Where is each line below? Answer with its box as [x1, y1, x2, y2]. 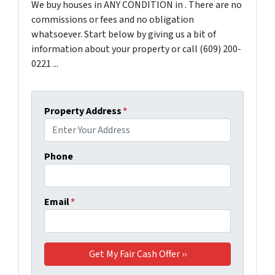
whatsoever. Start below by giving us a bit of [31, 28, 216, 42]
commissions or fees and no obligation [31, 13, 194, 27]
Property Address [44, 104, 122, 118]
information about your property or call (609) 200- [31, 42, 241, 56]
